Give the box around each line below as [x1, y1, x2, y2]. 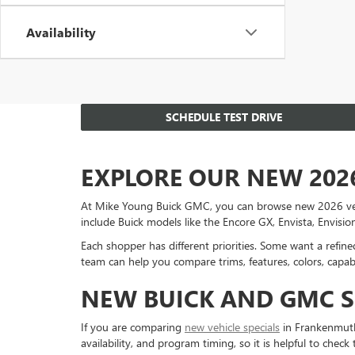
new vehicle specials [185, 319, 280, 334]
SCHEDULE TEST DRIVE [165, 109, 282, 124]
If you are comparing [81, 319, 185, 334]
